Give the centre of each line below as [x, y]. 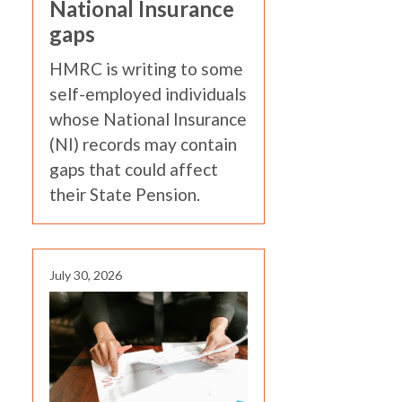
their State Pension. [125, 194]
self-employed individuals [148, 94]
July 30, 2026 [86, 275]
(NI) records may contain [143, 144]
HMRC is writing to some [146, 69]
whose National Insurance [148, 119]
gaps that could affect [134, 169]
